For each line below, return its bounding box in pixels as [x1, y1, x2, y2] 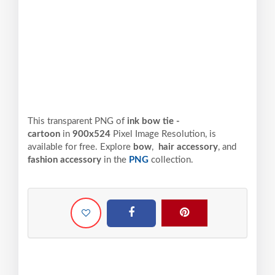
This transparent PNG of [28, 117, 127, 126]
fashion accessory [28, 155, 101, 165]
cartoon [28, 130, 60, 139]
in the [101, 155, 129, 165]
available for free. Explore [28, 142, 133, 152]
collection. [149, 155, 193, 165]
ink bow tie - [127, 117, 180, 126]
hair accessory [156, 142, 218, 152]
